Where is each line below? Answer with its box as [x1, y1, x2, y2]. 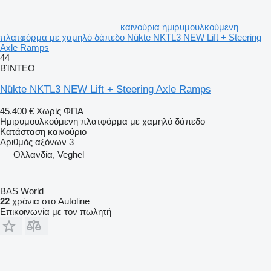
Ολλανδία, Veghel [13, 149, 84, 160]
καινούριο [45, 126, 87, 137]
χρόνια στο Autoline [10, 195, 90, 206]
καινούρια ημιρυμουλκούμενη [120, 21, 238, 32]
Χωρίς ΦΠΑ [36, 105, 83, 116]
